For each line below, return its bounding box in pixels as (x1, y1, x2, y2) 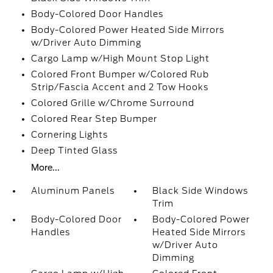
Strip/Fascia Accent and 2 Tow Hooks (30, 82, 208, 92)
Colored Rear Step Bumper (30, 114, 157, 124)
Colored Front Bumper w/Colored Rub (30, 69, 209, 79)
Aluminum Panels (30, 186, 115, 196)
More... (30, 163, 60, 172)
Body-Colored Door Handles (30, 9, 163, 19)
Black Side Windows (152, 186, 249, 196)
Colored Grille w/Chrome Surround (30, 98, 194, 108)
